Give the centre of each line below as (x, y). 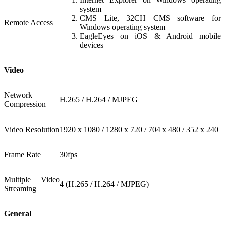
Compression (25, 104)
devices (92, 45)
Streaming (20, 188)
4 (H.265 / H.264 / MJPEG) (106, 184)
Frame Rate (22, 154)
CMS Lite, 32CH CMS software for (150, 18)
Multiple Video (32, 179)
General (18, 213)
